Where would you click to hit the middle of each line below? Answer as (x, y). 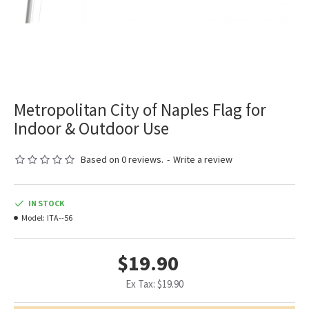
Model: (33, 218)
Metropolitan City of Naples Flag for (140, 110)
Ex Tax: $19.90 (154, 284)
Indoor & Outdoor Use (91, 129)
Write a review (203, 160)
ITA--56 (60, 218)
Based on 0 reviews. (122, 160)
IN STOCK (46, 203)
